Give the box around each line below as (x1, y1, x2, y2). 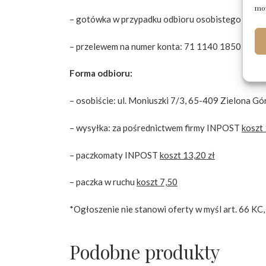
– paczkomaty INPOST (69, 149, 160, 160)
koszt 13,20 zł (160, 149, 215, 160)
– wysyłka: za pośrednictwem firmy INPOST (69, 122, 242, 133)
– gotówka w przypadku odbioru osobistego (69, 13, 241, 24)
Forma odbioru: (69, 68, 132, 79)
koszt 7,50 (137, 176, 178, 188)
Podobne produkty (69, 239, 220, 265)
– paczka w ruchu (69, 176, 137, 188)
